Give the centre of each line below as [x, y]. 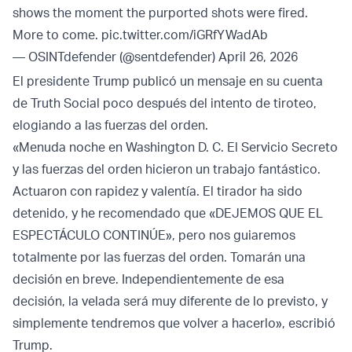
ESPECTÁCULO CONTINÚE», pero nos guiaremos [154, 235]
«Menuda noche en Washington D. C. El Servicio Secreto [175, 147]
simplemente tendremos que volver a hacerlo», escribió [174, 323]
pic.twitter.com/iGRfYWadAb [185, 35]
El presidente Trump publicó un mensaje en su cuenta [168, 81]
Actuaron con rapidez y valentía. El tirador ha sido [158, 191]
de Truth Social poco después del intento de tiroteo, [165, 103]
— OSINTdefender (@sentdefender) [115, 57]
